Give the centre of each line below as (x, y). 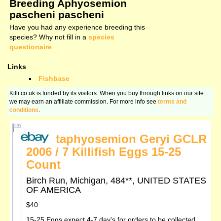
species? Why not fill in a (49, 37)
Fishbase (54, 79)
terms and (172, 102)
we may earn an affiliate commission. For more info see (84, 102)
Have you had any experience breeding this (77, 27)
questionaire (31, 47)
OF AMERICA (54, 190)
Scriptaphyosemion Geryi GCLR (116, 139)
